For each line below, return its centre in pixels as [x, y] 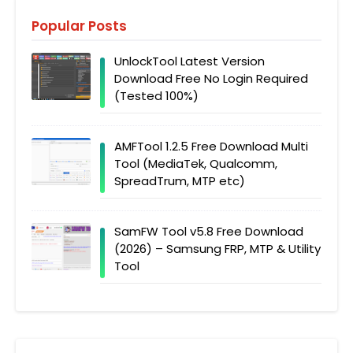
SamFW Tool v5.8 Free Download [209, 231]
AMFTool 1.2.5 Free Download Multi [211, 146]
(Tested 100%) [156, 95]
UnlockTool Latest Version [190, 61]
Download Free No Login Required [211, 78]
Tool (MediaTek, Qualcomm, [196, 163]
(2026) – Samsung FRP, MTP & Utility [217, 248]
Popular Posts [79, 26]
